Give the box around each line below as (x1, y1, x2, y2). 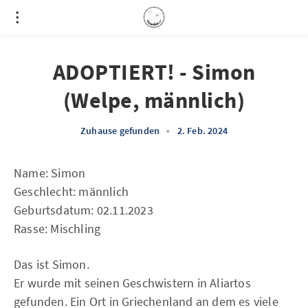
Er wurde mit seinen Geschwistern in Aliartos (14, 275, 251, 291)
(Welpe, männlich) (63, 87, 245, 114)
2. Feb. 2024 (177, 124, 228, 137)
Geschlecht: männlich (14, 184, 129, 199)
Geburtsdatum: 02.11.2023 (14, 202, 153, 218)
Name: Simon (14, 165, 86, 181)
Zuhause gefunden (80, 124, 160, 137)
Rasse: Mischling (14, 221, 101, 236)
